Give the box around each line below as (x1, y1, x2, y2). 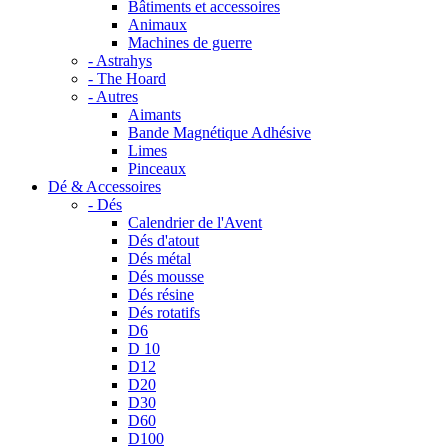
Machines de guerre (128, 34, 252, 51)
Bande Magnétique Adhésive (128, 124, 311, 141)
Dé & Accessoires (48, 178, 161, 195)
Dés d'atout (128, 232, 199, 249)
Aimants (128, 106, 181, 123)
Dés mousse (128, 268, 204, 285)
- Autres (88, 88, 138, 105)
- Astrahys (88, 52, 152, 69)
